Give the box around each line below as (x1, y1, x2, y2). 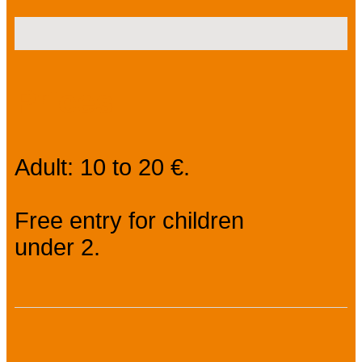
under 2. (15, 234, 100, 260)
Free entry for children (15, 207, 244, 234)
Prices (15, 82, 114, 120)
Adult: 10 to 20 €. (15, 154, 190, 180)
